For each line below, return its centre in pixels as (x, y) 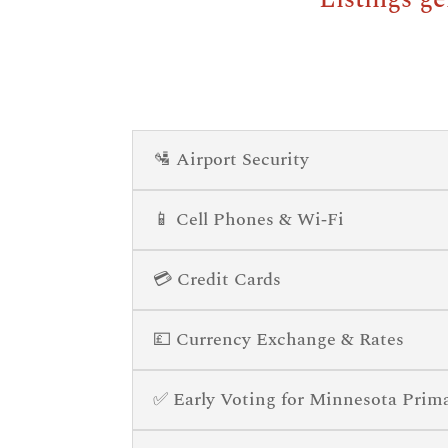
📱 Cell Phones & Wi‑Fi (248, 219)
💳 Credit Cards (217, 279)
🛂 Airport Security (231, 159)
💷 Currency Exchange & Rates (278, 339)
